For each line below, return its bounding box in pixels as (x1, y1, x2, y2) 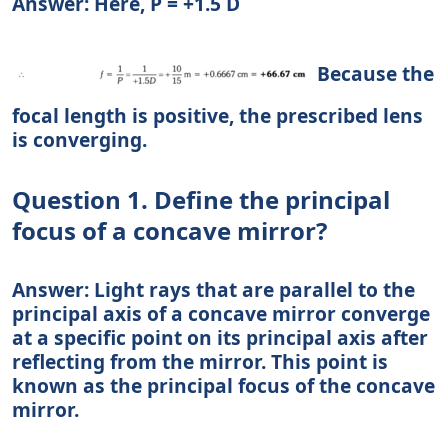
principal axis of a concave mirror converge (12, 300, 430, 328)
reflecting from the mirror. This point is (12, 348, 388, 376)
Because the (312, 60, 434, 88)
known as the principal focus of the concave (12, 372, 435, 400)
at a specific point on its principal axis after (12, 324, 428, 352)
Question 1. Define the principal (12, 183, 390, 217)
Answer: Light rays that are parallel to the (12, 276, 415, 304)
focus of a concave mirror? (12, 214, 327, 248)
